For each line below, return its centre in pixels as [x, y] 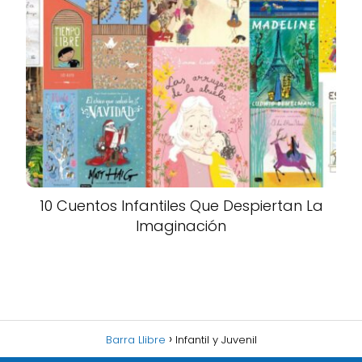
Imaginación [181, 226]
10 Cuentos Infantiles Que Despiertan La [181, 206]
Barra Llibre [135, 340]
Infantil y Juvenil [216, 340]
